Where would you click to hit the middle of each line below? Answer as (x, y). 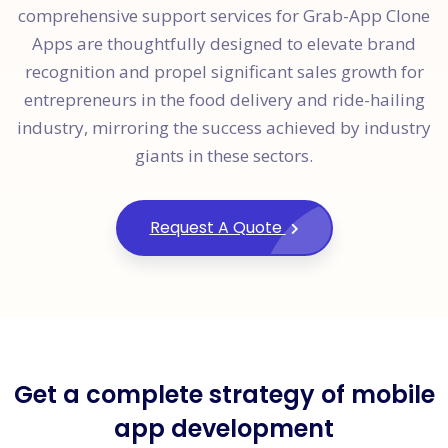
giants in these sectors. (224, 155)
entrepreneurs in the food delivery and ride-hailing (224, 99)
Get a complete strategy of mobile (224, 394)
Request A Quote (217, 227)
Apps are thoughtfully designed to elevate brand (224, 43)
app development (224, 428)
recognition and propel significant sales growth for (224, 71)
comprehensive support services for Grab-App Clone (224, 15)
